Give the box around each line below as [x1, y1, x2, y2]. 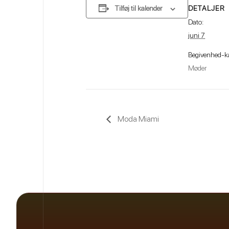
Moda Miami [116, 114, 159, 124]
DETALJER [188, 4, 225, 12]
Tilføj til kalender [115, 4, 163, 13]
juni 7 [188, 31, 205, 39]
